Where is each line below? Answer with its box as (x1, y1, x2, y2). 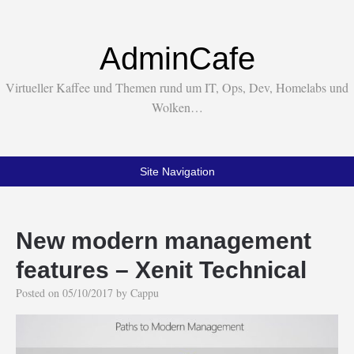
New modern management (16, 228, 311, 254)
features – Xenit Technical (16, 257, 307, 283)
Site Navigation (139, 165, 215, 178)
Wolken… (151, 99, 203, 115)
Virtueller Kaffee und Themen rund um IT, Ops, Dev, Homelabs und (6, 79, 348, 96)
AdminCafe (99, 41, 255, 76)
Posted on (16, 285, 62, 300)
